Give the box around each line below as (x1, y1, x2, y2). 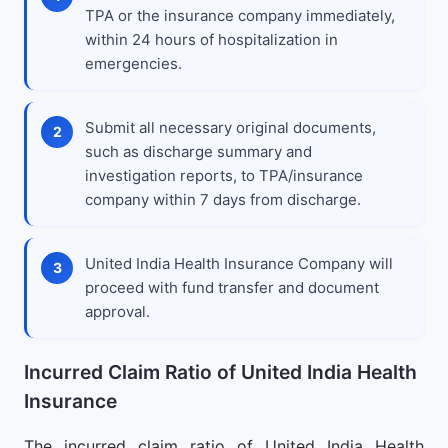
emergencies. (85, 54, 182, 73)
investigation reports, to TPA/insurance (85, 166, 363, 185)
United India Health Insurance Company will (85, 254, 393, 273)
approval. (85, 302, 150, 321)
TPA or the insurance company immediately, (85, 6, 395, 25)
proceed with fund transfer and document (85, 278, 379, 297)
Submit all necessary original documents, (85, 118, 376, 137)
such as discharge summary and (85, 142, 312, 161)
